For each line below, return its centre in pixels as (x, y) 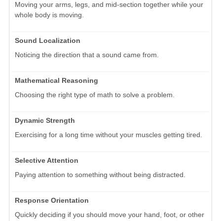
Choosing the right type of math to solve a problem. (95, 94)
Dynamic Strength (45, 120)
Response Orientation (52, 200)
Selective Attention (47, 160)
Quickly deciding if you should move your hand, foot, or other (110, 214)
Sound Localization (48, 40)
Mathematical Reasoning (56, 80)
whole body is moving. (49, 15)
